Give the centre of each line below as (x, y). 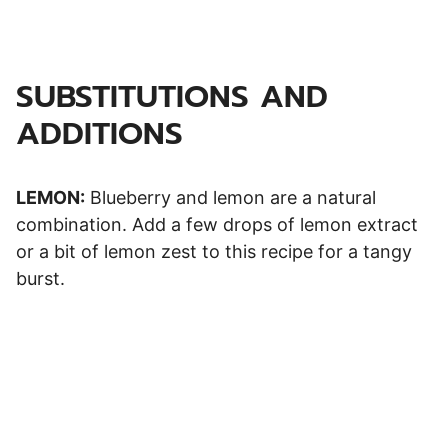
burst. (40, 279)
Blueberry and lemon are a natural (230, 198)
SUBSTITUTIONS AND (172, 97)
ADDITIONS (99, 134)
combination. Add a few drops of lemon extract (217, 225)
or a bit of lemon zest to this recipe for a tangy (214, 252)
